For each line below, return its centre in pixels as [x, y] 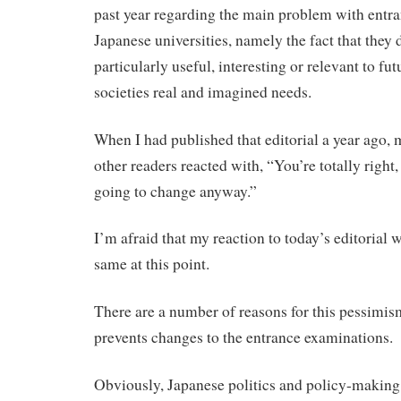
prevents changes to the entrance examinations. [243, 337]
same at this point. [152, 264]
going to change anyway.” [175, 191]
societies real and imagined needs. [203, 91]
